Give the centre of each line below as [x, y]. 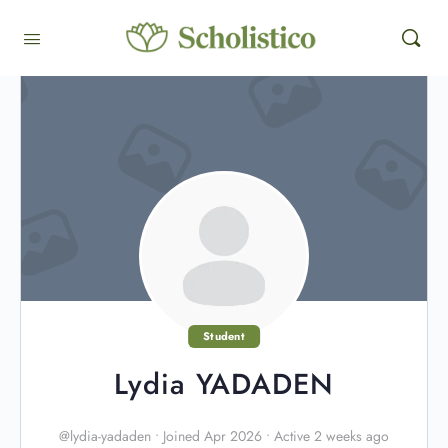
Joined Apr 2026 [212, 436]
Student [224, 336]
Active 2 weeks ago [329, 436]
